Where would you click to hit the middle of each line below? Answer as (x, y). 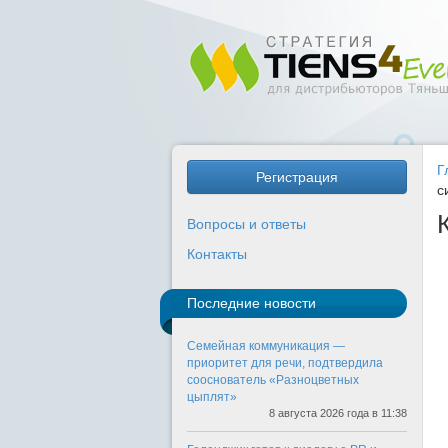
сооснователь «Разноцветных (273, 380)
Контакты (217, 254)
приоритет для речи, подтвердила (285, 363)
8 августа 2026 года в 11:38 (338, 413)
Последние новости (251, 303)
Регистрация (297, 177)
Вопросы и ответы (246, 224)
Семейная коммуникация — (266, 346)
